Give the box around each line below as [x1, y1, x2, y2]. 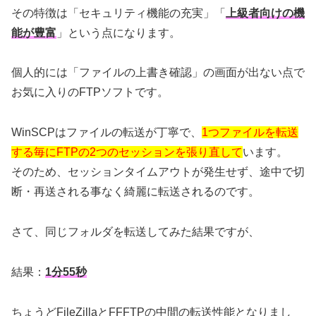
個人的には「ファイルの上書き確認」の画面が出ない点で [11, 66, 305, 79]
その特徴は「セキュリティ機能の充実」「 [11, 6, 226, 19]
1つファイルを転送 [202, 126, 298, 139]
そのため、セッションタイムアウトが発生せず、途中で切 [11, 166, 305, 178]
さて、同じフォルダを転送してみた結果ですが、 [11, 226, 260, 238]
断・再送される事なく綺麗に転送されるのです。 [11, 186, 260, 198]
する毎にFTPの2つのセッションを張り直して [11, 146, 243, 159]
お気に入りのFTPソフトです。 [11, 86, 169, 99]
